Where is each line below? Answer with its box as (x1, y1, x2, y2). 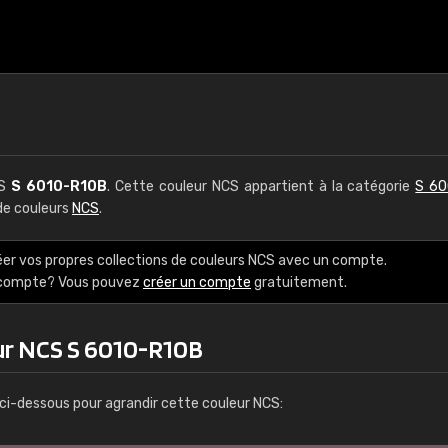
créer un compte (143, 274, 251, 291)
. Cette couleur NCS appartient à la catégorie (107, 178, 416, 195)
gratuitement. (251, 274, 347, 291)
